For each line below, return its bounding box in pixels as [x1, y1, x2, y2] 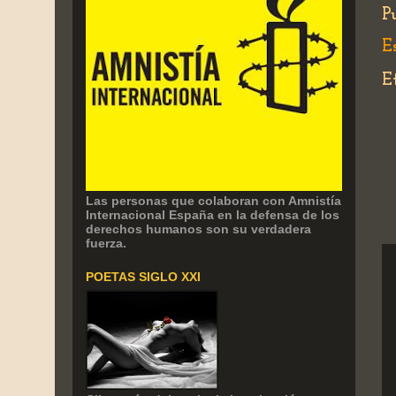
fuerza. [86, 236, 126, 250]
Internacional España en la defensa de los [86, 208, 339, 222]
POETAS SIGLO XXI [86, 270, 201, 284]
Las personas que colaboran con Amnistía [86, 194, 341, 208]
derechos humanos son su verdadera [86, 222, 311, 236]
